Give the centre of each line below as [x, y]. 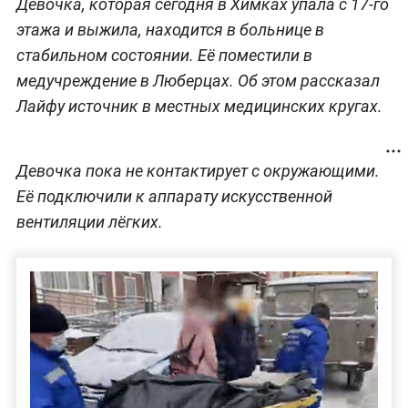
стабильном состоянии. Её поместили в [164, 56]
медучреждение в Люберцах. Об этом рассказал [198, 81]
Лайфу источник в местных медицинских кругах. [199, 107]
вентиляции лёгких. [89, 222]
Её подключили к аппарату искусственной [174, 197]
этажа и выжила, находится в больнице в [170, 30]
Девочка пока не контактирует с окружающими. [198, 171]
